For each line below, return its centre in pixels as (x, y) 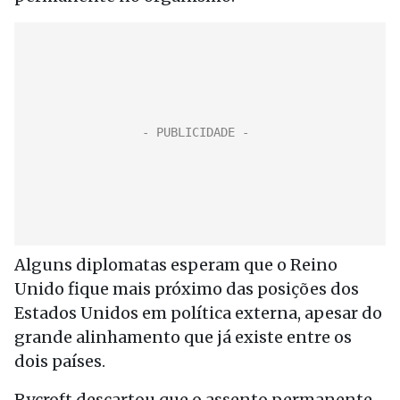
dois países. (60, 361)
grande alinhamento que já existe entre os (183, 337)
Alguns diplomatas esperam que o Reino (176, 265)
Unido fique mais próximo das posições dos (187, 289)
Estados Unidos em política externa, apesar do (198, 313)
